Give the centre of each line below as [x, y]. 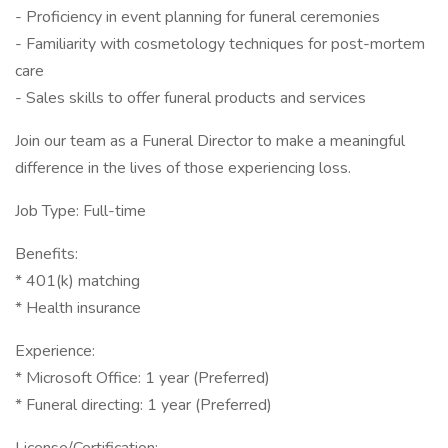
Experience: [55, 351]
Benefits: [46, 254]
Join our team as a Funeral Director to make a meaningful [210, 141]
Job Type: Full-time [80, 211]
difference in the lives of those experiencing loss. [183, 168]
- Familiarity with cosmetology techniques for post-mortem [220, 44]
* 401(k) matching [77, 281]
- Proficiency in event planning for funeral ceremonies [197, 17]
